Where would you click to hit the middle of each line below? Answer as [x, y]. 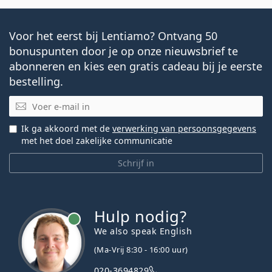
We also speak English [143, 231]
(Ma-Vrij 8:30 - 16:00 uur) [141, 250]
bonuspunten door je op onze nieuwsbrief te [124, 51]
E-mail [24, 102]
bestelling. [36, 81]
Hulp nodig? [141, 217]
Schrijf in [136, 163]
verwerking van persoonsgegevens [184, 129]
